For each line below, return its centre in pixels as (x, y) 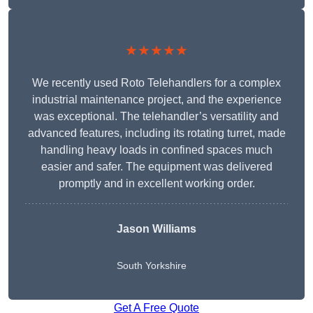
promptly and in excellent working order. (156, 184)
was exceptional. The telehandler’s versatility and (156, 117)
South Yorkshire (152, 266)
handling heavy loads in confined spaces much (156, 150)
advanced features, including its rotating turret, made (156, 133)
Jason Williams (156, 229)
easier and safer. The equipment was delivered (156, 167)
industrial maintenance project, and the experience (156, 100)
